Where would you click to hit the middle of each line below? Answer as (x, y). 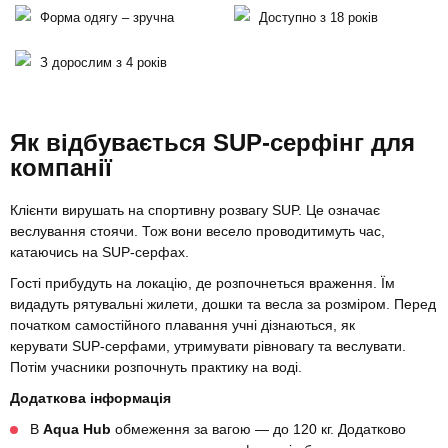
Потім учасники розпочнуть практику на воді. (156, 367)
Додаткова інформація (90, 398)
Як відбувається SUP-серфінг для (212, 143)
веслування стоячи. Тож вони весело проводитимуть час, (197, 231)
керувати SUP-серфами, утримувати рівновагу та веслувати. (208, 346)
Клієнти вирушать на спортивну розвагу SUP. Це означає (195, 210)
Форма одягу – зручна (107, 18)
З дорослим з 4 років (103, 63)
